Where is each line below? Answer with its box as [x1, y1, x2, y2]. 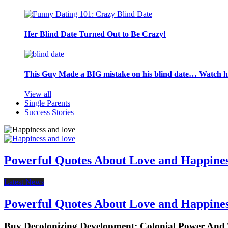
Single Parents [24, 99, 70, 108]
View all [24, 90, 51, 99]
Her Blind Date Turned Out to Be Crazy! [24, 30, 166, 39]
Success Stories [24, 108, 74, 117]
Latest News [4, 178, 44, 187]
